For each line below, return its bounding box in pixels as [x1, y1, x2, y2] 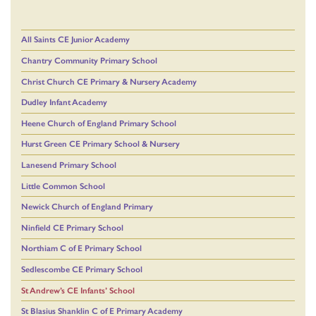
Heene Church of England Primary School [21, 118, 176, 128]
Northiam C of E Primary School [21, 243, 142, 254]
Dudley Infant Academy [21, 97, 107, 108]
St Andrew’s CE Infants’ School [21, 285, 135, 296]
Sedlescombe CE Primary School [21, 265, 142, 275]
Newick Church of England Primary [21, 202, 153, 212]
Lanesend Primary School [21, 160, 116, 171]
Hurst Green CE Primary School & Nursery [21, 139, 180, 150]
